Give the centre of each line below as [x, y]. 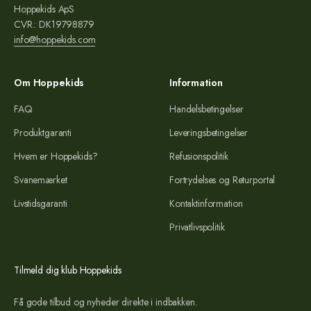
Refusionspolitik [199, 156]
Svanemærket [41, 179]
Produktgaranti [43, 132]
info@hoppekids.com [55, 39]
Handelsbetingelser [207, 109]
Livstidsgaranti [41, 203]
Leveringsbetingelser [209, 132]
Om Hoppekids [49, 82]
